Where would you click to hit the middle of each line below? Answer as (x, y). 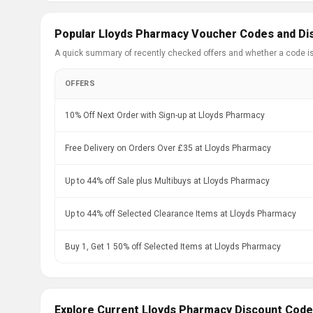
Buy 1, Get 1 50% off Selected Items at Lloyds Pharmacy (173, 247)
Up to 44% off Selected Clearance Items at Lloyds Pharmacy (181, 214)
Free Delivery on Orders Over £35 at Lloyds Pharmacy (168, 148)
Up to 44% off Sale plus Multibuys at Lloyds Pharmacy (167, 181)
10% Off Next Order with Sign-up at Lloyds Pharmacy (165, 115)
